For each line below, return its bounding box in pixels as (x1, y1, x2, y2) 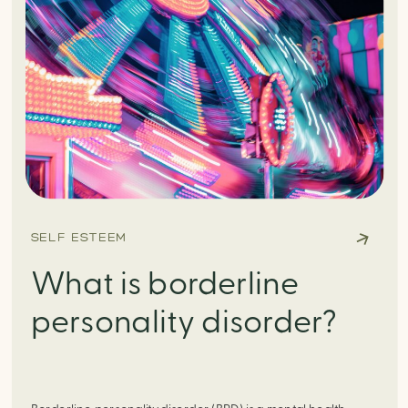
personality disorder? (30, 307, 337, 340)
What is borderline (30, 269, 299, 301)
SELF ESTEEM (30, 228, 127, 245)
